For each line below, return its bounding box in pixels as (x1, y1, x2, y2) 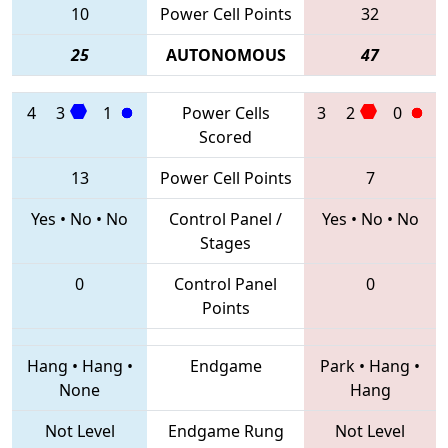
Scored (199, 125, 252, 148)
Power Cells (181, 101, 270, 124)
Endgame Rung (167, 419, 284, 442)
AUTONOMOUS (165, 43, 286, 66)
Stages (200, 231, 251, 254)
